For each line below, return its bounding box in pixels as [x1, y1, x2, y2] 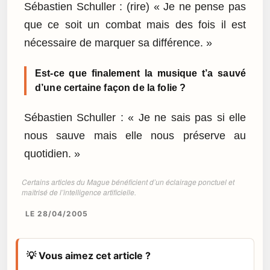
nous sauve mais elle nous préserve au [24, 130, 246, 142]
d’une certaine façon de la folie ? [35, 82, 186, 93]
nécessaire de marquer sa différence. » [24, 36, 212, 49]
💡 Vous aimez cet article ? [27, 249, 151, 262]
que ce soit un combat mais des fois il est [24, 18, 246, 31]
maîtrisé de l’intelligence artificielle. [22, 186, 136, 197]
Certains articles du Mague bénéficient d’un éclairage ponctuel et [22, 176, 234, 187]
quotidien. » [24, 148, 80, 160]
